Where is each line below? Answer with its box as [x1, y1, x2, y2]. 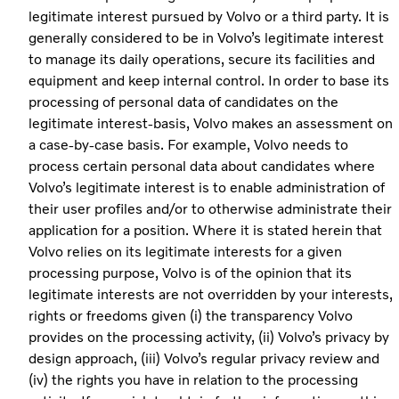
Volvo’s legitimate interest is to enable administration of [28, 178, 385, 196]
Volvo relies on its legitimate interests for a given [28, 242, 342, 260]
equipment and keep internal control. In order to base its [28, 71, 389, 89]
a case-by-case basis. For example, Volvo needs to [28, 135, 348, 153]
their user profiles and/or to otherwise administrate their [28, 199, 392, 217]
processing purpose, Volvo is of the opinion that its [28, 264, 352, 281]
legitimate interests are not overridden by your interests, [28, 285, 393, 303]
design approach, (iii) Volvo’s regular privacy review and [28, 349, 379, 367]
